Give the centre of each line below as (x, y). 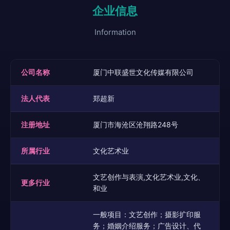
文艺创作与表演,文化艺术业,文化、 (149, 177)
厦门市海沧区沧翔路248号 (136, 124)
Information (115, 32)
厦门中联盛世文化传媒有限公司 (143, 72)
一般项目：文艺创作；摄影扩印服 (147, 214)
